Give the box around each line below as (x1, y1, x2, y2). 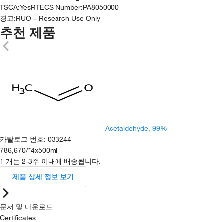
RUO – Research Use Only (16, 14, 100, 22)
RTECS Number (31, 3, 81, 11)
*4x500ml (28, 146, 57, 154)
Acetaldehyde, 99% (105, 124, 167, 132)
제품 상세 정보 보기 (12, 172, 74, 181)
